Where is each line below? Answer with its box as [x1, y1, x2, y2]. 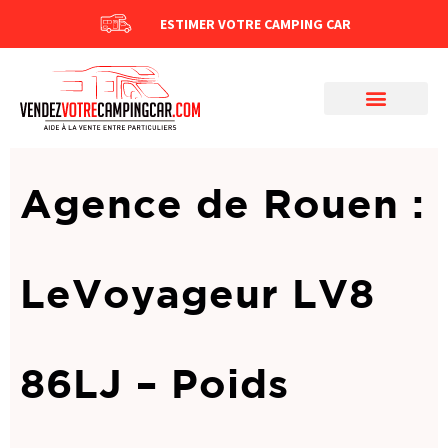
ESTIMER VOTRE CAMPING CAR [159, 14, 351, 33]
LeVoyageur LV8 [20, 270, 375, 315]
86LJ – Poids [20, 360, 289, 405]
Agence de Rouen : [20, 180, 425, 225]
